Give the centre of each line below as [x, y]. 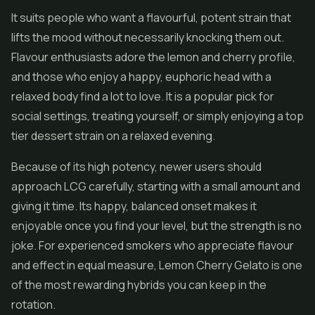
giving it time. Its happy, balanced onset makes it [134, 206]
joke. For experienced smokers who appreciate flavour [153, 245]
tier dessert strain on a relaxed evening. [113, 136]
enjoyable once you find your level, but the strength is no [156, 226]
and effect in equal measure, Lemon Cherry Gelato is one [157, 265]
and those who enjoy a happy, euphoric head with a [141, 77]
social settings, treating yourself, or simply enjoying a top [157, 116]
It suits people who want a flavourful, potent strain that [151, 18]
